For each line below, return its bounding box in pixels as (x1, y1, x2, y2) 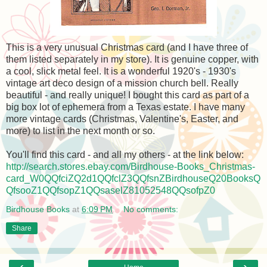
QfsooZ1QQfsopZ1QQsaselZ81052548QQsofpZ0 (6, 185, 215, 195)
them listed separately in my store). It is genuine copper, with (6, 54, 259, 64)
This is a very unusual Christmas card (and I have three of (6, 42, 248, 52)
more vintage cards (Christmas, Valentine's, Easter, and (6, 113, 238, 124)
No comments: (123, 204, 179, 214)
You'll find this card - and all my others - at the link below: (6, 149, 244, 160)
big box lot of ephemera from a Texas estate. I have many (6, 101, 245, 112)
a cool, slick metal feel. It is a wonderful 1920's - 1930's (6, 66, 236, 76)
